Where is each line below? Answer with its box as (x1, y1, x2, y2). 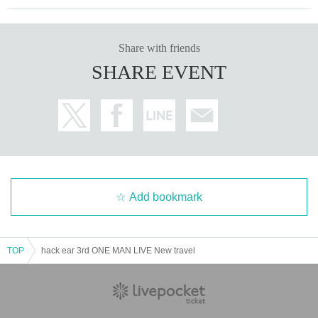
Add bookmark (129, 190, 202, 203)
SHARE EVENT (92, 60, 226, 83)
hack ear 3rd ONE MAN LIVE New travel (41, 245, 195, 256)
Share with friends (118, 41, 200, 54)
